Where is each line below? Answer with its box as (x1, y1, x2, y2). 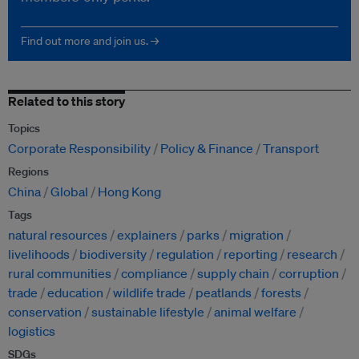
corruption (279, 264, 339, 281)
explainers (117, 226, 177, 243)
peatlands (196, 284, 252, 301)
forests (261, 284, 301, 301)
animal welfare (214, 303, 296, 320)
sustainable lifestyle (91, 303, 204, 320)
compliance (121, 264, 188, 281)
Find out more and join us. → (21, 33, 159, 48)
